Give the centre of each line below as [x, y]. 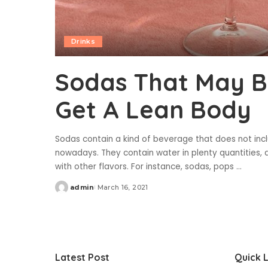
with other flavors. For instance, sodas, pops [146, 166]
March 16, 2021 [123, 187]
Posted [69, 192]
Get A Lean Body [153, 109]
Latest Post [82, 257]
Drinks [83, 41]
